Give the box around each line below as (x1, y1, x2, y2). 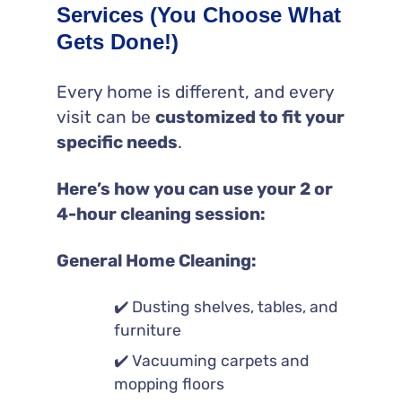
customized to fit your (154, 106, 345, 127)
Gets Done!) (56, 29, 179, 54)
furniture (113, 320, 181, 339)
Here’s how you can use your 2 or (56, 178, 333, 199)
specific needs (56, 131, 178, 153)
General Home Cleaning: (56, 249, 257, 271)
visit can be (56, 106, 155, 127)
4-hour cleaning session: (56, 203, 266, 224)
